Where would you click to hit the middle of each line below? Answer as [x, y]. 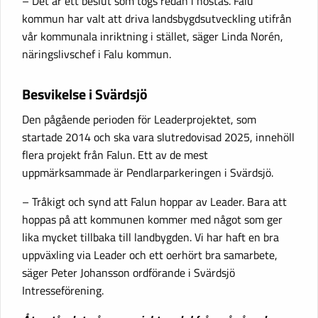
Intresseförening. [63, 291]
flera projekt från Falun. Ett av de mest [115, 155]
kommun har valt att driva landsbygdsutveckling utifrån [157, 18]
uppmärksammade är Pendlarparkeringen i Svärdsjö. [148, 173]
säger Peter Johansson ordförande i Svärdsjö [128, 273]
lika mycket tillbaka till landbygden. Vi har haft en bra [150, 237]
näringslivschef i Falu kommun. [97, 54]
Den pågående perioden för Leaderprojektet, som [139, 120]
